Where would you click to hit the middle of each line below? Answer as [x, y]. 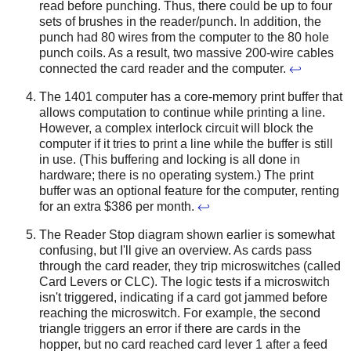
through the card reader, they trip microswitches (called [190, 266]
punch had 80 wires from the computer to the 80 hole [184, 38]
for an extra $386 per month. [118, 206]
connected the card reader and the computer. [164, 69]
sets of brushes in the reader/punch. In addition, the [180, 22]
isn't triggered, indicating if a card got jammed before [183, 297]
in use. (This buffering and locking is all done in [170, 159]
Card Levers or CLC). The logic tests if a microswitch [185, 281]
